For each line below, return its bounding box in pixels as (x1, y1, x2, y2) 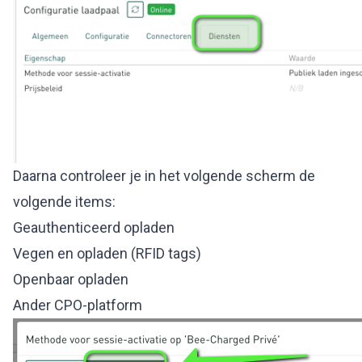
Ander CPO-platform (13, 296, 142, 314)
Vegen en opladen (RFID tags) (13, 244, 201, 262)
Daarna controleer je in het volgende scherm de (13, 166, 315, 184)
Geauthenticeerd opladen (13, 218, 175, 236)
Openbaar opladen (13, 270, 128, 288)
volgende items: (13, 192, 116, 210)
